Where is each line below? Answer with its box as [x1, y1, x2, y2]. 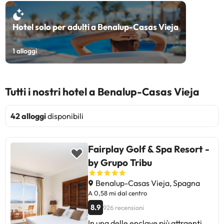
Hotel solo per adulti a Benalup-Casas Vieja [12, 21, 178, 32]
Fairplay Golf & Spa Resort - [88, 142, 209, 155]
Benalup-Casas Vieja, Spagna [94, 177, 200, 188]
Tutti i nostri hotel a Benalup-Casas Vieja [5, 84, 199, 98]
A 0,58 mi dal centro [88, 188, 147, 197]
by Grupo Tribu [88, 156, 152, 168]
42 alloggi [10, 110, 46, 121]
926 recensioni [103, 203, 144, 211]
